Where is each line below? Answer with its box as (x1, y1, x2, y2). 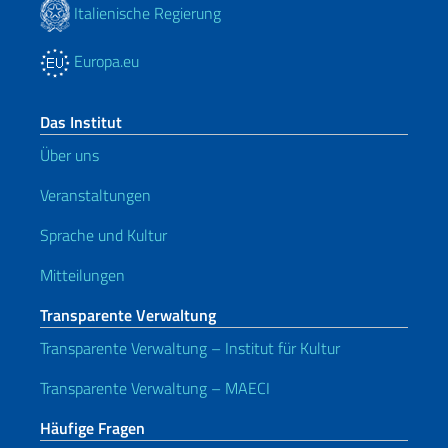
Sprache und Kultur (40, 223, 167, 248)
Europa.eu (70, 49, 139, 74)
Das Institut (40, 110, 122, 135)
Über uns (40, 143, 99, 168)
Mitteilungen (40, 263, 125, 288)
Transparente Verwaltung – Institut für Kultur (40, 336, 340, 361)
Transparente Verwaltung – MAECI (40, 376, 270, 401)
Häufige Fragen (40, 416, 145, 441)
